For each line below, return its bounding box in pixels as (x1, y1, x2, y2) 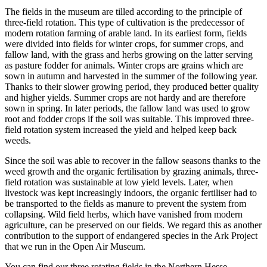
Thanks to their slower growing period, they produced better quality (5, 81, 259, 92)
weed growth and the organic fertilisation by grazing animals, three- (5, 166, 258, 176)
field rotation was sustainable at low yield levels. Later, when (5, 176, 233, 187)
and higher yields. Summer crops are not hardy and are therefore (5, 92, 246, 103)
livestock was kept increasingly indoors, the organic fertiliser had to (5, 187, 257, 198)
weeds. (5, 135, 31, 145)
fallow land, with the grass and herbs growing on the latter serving (5, 49, 253, 60)
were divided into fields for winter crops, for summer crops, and (5, 38, 244, 49)
